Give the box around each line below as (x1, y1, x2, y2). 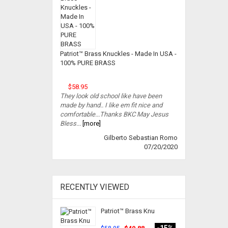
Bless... (60, 120, 81, 127)
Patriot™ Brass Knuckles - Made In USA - (60, 50, 177, 58)
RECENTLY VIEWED (60, 182, 129, 192)
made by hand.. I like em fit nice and (60, 101, 162, 109)
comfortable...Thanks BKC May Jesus (60, 110, 168, 118)
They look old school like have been (60, 92, 162, 100)
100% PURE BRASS (60, 59, 116, 67)
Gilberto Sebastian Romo (103, 134, 178, 141)
